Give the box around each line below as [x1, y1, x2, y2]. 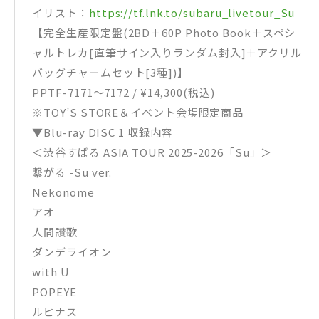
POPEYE [32, 283, 77, 299]
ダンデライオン [32, 244, 112, 259]
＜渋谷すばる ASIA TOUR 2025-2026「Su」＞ [32, 144, 273, 159]
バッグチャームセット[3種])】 [32, 64, 189, 80]
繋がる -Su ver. [32, 164, 113, 179]
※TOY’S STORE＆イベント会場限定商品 [32, 104, 244, 120]
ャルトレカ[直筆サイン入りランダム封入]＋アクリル [32, 44, 302, 60]
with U [32, 263, 70, 279]
